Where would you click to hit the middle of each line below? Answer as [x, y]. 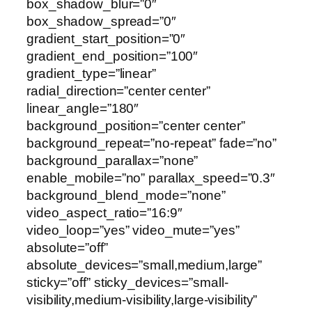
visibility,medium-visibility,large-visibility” [142, 300]
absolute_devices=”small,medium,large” [145, 265]
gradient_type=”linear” [91, 74]
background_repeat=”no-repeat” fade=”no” [152, 143]
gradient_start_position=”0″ [106, 39]
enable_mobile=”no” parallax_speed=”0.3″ [151, 178]
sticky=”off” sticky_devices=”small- [127, 283]
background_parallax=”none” [112, 161]
